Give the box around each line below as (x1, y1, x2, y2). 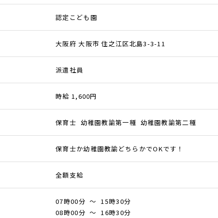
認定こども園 (55, 13, 97, 22)
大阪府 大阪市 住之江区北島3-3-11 (55, 39, 166, 49)
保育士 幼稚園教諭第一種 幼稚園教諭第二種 (55, 118, 196, 127)
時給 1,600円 (55, 91, 97, 101)
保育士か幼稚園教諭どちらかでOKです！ (55, 144, 184, 154)
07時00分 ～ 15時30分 (55, 197, 131, 206)
